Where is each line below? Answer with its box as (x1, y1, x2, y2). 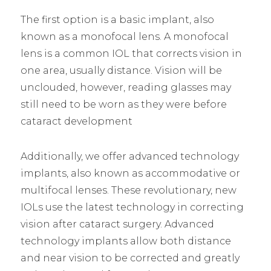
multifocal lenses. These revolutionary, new (20, 184, 237, 196)
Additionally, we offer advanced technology (20, 150, 239, 162)
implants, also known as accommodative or (20, 167, 240, 179)
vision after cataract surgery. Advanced (20, 218, 214, 230)
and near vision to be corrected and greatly (20, 252, 240, 264)
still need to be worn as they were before (20, 98, 227, 110)
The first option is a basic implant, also (20, 13, 214, 25)
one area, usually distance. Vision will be (20, 64, 222, 76)
